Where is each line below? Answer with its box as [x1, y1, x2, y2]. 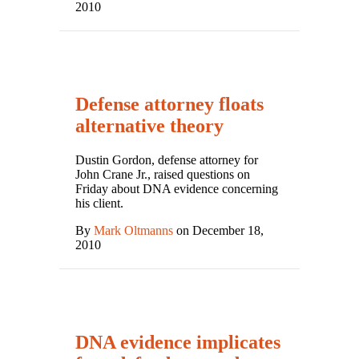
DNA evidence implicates [75, 331, 280, 353]
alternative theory [75, 115, 224, 136]
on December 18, [173, 223, 264, 237]
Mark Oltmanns [94, 223, 173, 237]
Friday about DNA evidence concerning [75, 181, 278, 196]
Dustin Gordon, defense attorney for [75, 152, 258, 167]
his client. [75, 196, 123, 210]
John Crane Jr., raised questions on [75, 167, 250, 181]
